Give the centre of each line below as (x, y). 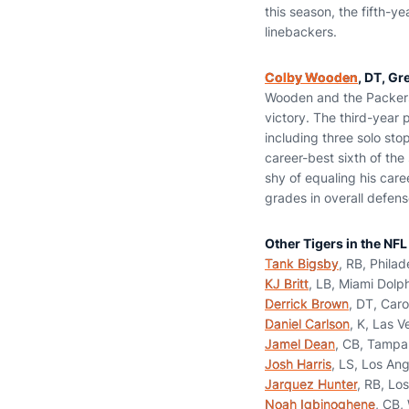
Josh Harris (298, 364)
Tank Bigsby (302, 263)
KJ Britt (287, 283)
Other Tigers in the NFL (336, 243)
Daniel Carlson (307, 324)
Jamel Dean (300, 344)
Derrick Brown (307, 304)
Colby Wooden (311, 77)
